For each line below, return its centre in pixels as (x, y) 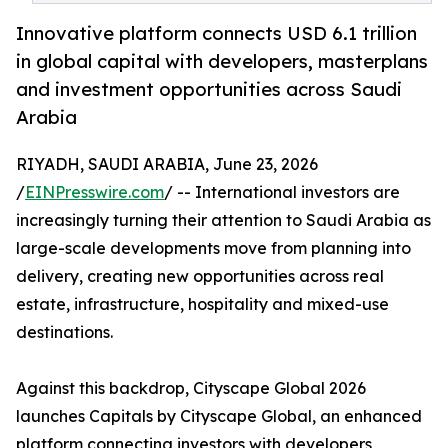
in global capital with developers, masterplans (222, 61)
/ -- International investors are (282, 192)
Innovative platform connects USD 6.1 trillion (216, 33)
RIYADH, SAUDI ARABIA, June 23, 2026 (167, 164)
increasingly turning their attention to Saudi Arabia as (223, 220)
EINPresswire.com (94, 192)
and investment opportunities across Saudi (209, 89)
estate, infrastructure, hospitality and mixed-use (202, 304)
